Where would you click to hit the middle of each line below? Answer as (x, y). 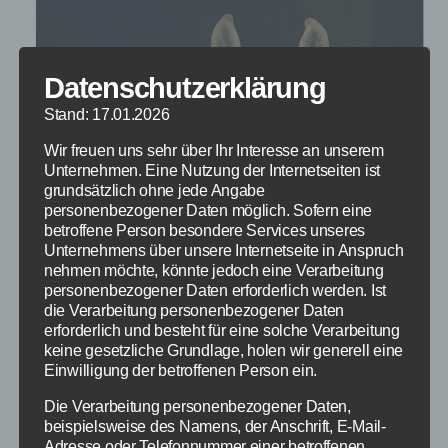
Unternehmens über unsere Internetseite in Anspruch (223, 250)
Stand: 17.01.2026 (106, 114)
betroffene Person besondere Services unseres (204, 230)
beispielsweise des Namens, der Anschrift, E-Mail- (214, 426)
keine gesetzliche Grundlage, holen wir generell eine (223, 350)
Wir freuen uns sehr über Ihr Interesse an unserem (213, 150)
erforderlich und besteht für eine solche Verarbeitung (221, 330)
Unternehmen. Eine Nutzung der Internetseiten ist (211, 170)
